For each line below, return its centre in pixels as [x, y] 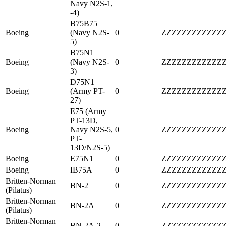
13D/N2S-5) [90, 147]
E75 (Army [88, 111]
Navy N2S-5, [92, 129]
